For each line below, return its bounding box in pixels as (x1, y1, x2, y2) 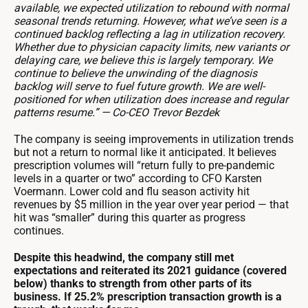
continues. (14, 224, 64, 238)
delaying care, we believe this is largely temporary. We (14, 54, 272, 67)
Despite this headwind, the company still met (14, 251, 234, 265)
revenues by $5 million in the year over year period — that (14, 198, 289, 212)
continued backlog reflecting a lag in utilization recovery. (14, 27, 285, 41)
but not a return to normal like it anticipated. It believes (14, 146, 276, 159)
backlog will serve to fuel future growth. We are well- (14, 80, 265, 93)
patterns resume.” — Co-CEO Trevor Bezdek (14, 106, 219, 120)
